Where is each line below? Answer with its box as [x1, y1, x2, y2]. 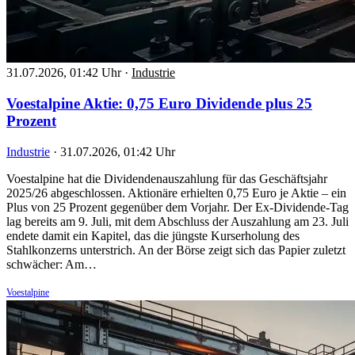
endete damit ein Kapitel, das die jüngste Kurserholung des [6, 228, 300, 242]
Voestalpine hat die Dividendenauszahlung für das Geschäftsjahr [6, 171, 327, 185]
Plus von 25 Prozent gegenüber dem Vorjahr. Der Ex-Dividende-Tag [6, 200, 349, 214]
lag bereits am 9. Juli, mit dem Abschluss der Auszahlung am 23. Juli [6, 214, 349, 228]
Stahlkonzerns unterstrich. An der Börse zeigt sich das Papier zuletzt [6, 242, 345, 257]
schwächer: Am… [6, 257, 97, 271]
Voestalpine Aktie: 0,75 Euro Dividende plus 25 [6, 94, 312, 112]
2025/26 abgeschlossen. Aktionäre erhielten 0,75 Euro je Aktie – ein [6, 185, 346, 200]
